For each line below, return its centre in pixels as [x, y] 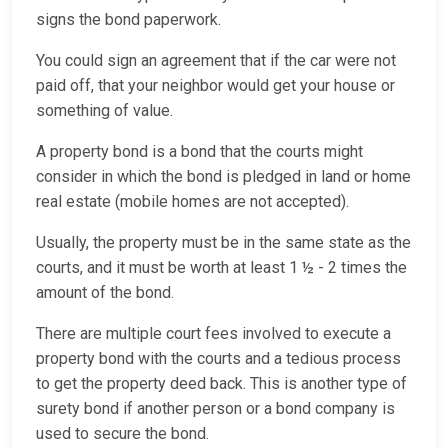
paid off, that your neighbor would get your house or [215, 86]
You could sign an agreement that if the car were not [216, 61]
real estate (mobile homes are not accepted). [196, 202]
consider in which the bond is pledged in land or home [223, 177]
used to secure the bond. [124, 434]
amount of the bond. [109, 293]
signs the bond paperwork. [128, 20]
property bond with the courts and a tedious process [218, 359]
